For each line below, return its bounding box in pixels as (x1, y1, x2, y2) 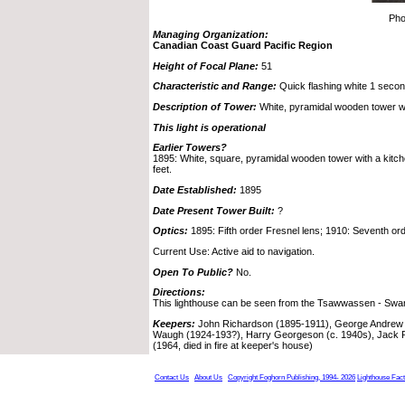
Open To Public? (153, 266, 233, 278)
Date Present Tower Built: (153, 204, 278, 216)
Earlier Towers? (153, 142, 227, 154)
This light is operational (153, 121, 266, 133)
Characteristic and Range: (153, 80, 277, 92)
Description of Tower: (153, 100, 257, 112)
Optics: (153, 225, 188, 237)
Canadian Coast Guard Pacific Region (153, 40, 333, 51)
